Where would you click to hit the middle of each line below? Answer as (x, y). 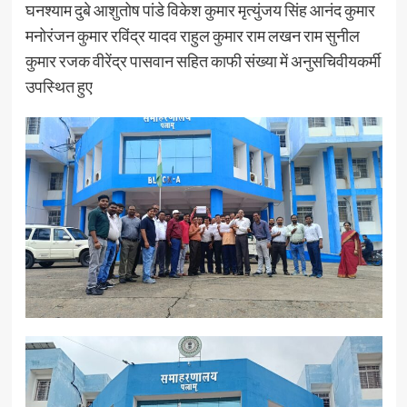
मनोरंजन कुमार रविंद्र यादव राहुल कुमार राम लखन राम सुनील (192, 35)
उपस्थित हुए (59, 86)
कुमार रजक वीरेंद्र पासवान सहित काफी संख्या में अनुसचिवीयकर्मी (203, 61)
